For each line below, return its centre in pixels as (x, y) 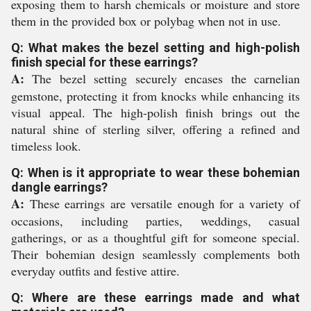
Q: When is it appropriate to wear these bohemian (155, 173)
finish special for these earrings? (104, 62)
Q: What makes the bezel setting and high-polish (155, 48)
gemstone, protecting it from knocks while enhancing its (155, 96)
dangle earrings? (59, 187)
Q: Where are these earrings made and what (155, 298)
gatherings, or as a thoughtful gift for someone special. (155, 238)
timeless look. (46, 146)
